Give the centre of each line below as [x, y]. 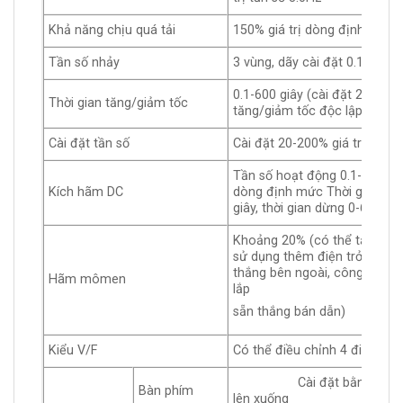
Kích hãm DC [86, 192]
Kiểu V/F [73, 350]
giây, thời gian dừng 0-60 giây [317, 208]
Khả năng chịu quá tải [112, 30]
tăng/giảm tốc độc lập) [300, 111]
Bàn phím [166, 390]
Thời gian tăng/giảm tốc [118, 103]
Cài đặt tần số [89, 143]
